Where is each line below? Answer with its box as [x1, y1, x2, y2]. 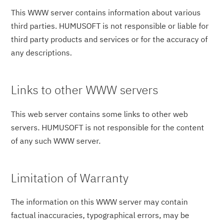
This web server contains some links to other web [11, 109, 188, 119]
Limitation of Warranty [11, 169, 129, 186]
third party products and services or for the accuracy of [11, 34, 208, 44]
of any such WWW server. [11, 135, 101, 146]
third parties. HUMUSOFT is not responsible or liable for [11, 20, 209, 31]
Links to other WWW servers [11, 81, 159, 98]
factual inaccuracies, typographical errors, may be [11, 210, 190, 221]
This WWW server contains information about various [11, 7, 201, 17]
